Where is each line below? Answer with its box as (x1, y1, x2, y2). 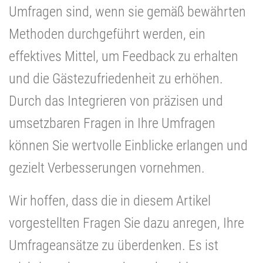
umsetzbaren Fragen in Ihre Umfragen (9, 114, 215, 131)
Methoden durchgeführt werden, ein (9, 25, 205, 42)
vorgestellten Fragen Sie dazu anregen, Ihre (9, 214, 244, 231)
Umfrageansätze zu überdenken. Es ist (9, 237, 218, 254)
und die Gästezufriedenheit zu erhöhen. (9, 70, 223, 87)
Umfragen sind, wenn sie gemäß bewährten (9, 3, 246, 20)
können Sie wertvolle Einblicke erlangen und (9, 137, 248, 154)
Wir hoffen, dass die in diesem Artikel (9, 192, 211, 209)
